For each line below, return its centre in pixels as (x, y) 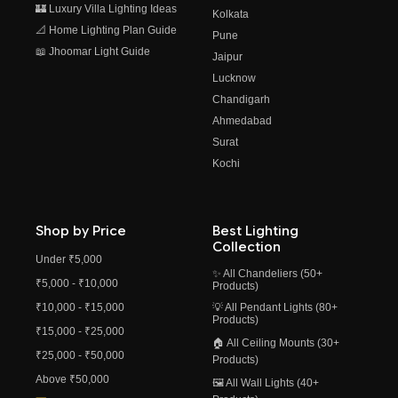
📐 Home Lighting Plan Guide (106, 31)
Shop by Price (81, 231)
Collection (247, 247)
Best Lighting (255, 231)
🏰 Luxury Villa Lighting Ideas (106, 9)
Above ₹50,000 (72, 379)
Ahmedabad (242, 121)
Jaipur (227, 57)
